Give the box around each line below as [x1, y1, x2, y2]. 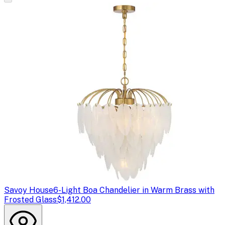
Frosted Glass [4, 194, 57, 204]
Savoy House [4, 185, 53, 195]
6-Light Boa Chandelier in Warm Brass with [53, 185, 214, 195]
